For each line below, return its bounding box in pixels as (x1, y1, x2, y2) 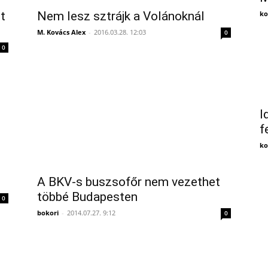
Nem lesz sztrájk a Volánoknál (37, 9, 205, 23)
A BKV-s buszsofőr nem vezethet (37, 175, 220, 189)
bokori (37, 208, 59, 217)
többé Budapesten (37, 190, 138, 204)
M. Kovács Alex (37, 28, 86, 36)
